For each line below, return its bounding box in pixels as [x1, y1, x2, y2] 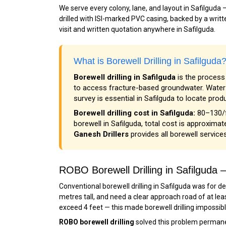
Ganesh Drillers [74, 130, 129, 139]
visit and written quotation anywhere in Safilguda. [59, 25, 215, 33]
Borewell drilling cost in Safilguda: [74, 108, 195, 118]
